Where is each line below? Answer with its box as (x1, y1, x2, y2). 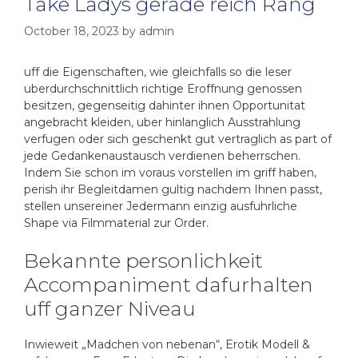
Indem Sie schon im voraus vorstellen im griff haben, (24, 165, 316, 180)
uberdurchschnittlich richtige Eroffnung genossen (24, 82, 302, 96)
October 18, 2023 (24, 24, 119, 38)
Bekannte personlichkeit (24, 249, 263, 272)
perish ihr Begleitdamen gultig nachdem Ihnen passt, (24, 182, 322, 197)
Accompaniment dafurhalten (24, 272, 313, 296)
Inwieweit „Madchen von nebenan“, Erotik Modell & (24, 337, 310, 352)
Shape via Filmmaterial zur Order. (24, 216, 209, 230)
